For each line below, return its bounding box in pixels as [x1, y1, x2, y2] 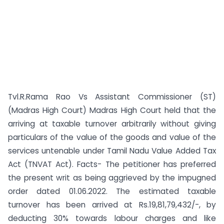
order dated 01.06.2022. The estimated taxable [8, 186, 216, 196]
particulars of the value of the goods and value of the [8, 132, 216, 142]
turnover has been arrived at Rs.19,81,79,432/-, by [8, 199, 216, 210]
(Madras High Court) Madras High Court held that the [8, 105, 216, 115]
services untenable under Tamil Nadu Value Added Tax [8, 145, 216, 156]
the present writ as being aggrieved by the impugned [8, 172, 216, 183]
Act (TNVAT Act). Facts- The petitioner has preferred [8, 159, 216, 169]
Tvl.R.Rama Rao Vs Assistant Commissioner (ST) [8, 91, 216, 102]
